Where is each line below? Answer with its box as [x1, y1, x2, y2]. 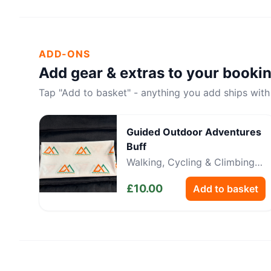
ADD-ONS [39, 48, 90, 60]
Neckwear [126, 171, 172, 183]
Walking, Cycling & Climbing [126, 156, 255, 168]
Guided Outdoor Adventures [126, 126, 261, 138]
